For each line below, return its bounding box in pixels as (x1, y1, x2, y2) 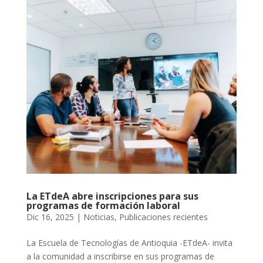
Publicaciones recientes (119, 211, 208, 223)
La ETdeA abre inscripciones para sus (26, 190, 198, 203)
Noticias (83, 211, 114, 223)
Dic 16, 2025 (26, 211, 74, 223)
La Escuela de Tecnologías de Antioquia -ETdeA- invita (26, 237, 232, 249)
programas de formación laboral (26, 199, 180, 213)
